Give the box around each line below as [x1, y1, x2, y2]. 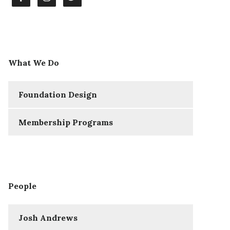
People [8, 181, 36, 191]
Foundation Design [18, 89, 97, 100]
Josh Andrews [18, 213, 78, 223]
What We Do [8, 57, 59, 68]
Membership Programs [18, 117, 113, 128]
